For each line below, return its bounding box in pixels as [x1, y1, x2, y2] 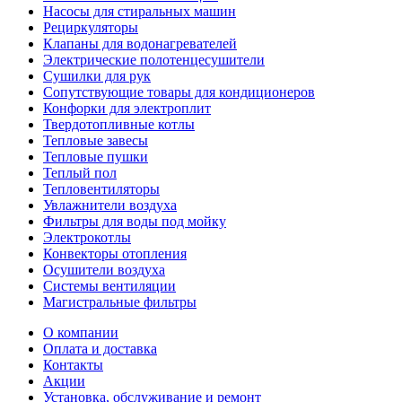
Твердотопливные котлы [43, 116, 195, 132]
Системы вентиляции [43, 277, 176, 293]
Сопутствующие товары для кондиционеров [43, 83, 315, 100]
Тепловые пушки [43, 148, 148, 164]
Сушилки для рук [43, 67, 151, 83]
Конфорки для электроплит [43, 100, 211, 116]
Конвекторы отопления [43, 245, 187, 261]
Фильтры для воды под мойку [43, 213, 226, 229]
